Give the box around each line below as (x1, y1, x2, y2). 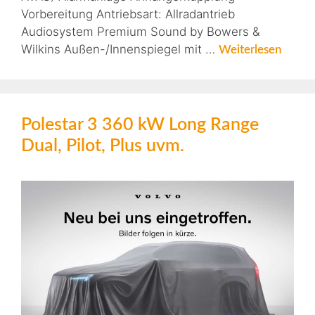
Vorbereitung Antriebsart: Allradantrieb (21, 6, 235, 21)
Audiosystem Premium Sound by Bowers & (21, 24, 260, 39)
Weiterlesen (219, 43, 282, 56)
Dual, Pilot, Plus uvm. (21, 136, 184, 155)
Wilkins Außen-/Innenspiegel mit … (21, 41, 219, 56)
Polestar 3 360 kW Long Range (21, 115, 259, 134)
